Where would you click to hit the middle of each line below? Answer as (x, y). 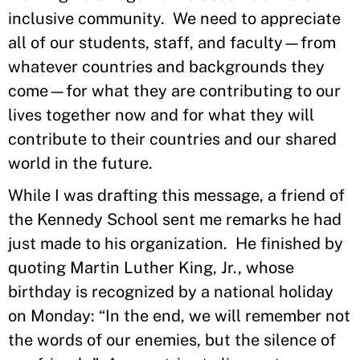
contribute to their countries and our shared (172, 139)
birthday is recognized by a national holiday (171, 292)
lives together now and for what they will (161, 115)
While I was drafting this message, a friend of (176, 195)
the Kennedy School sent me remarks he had (175, 219)
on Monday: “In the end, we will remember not (179, 316)
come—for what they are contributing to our (174, 91)
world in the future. (80, 163)
